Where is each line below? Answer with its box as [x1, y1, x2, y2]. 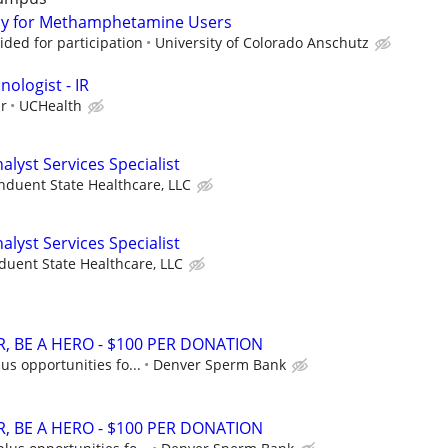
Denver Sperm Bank [153, 355, 286, 375]
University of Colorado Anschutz [155, 33, 369, 53]
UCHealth [19, 95, 82, 115]
